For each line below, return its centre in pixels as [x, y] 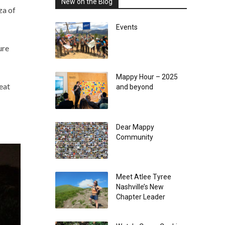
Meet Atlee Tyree [143, 177]
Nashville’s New [140, 187]
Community [134, 137]
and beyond [134, 87]
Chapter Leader [140, 197]
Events [127, 27]
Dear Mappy [135, 127]
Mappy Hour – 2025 [147, 77]
